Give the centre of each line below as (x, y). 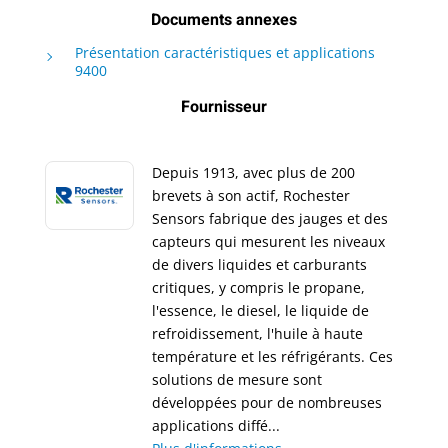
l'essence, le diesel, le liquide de (261, 310)
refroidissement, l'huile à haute (258, 333)
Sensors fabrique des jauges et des (270, 218)
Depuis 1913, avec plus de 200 (254, 172)
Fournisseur (223, 106)
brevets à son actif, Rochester (251, 195)
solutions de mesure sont (237, 379)
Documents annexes (223, 19)
